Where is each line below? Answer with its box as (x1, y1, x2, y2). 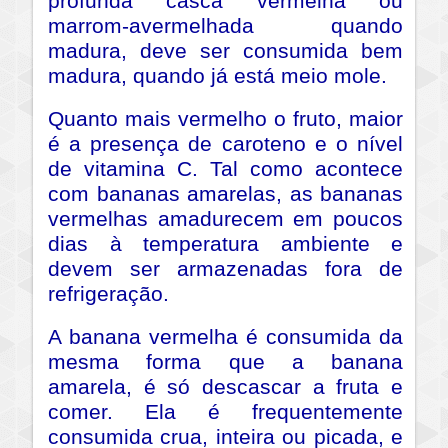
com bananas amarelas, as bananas (48, 182, 403, 207)
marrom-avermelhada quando (48, 14, 403, 39)
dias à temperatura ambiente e (48, 232, 403, 257)
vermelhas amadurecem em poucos (48, 207, 403, 232)
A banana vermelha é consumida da (48, 325, 403, 350)
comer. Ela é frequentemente (48, 400, 403, 425)
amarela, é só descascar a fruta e (48, 375, 403, 400)
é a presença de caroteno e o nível (48, 132, 403, 157)
